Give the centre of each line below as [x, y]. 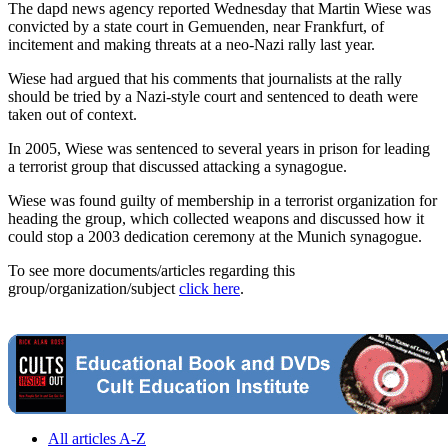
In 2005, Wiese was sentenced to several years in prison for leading [219, 148]
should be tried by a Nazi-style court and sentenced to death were [213, 96]
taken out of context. [72, 114]
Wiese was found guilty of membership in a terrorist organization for [222, 200]
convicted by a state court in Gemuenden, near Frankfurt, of [196, 26]
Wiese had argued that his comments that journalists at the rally [205, 78]
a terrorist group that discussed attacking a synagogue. [177, 166]
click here [209, 288]
